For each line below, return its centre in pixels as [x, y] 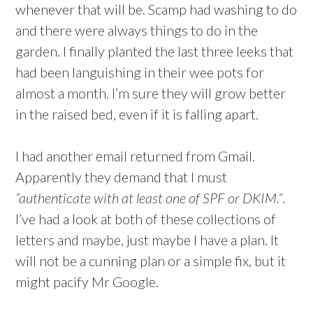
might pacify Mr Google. [87, 282]
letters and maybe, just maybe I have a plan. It [147, 240]
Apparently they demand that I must [121, 177]
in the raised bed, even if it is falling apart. [137, 114]
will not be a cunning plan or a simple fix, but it [151, 261]
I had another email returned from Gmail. [135, 156]
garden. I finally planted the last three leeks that [154, 51]
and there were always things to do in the [137, 30]
